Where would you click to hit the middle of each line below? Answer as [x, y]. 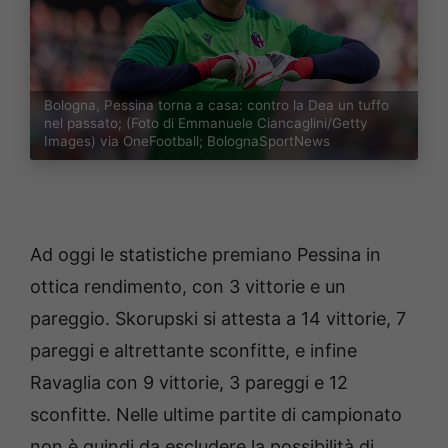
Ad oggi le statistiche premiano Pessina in [205, 254]
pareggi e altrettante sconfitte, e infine [193, 350]
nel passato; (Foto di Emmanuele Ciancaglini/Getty [205, 122]
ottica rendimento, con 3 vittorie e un [188, 286]
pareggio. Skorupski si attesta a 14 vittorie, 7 [218, 318]
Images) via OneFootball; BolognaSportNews [186, 140]
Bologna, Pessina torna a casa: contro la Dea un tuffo [216, 104]
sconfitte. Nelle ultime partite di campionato [216, 414]
